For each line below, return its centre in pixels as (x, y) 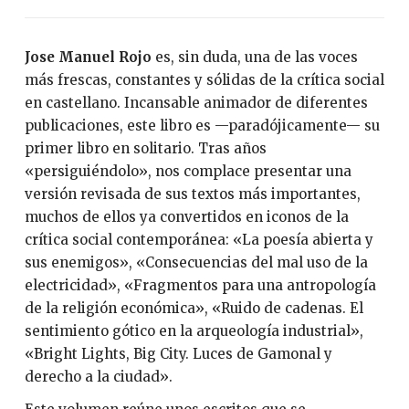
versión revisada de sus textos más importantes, (192, 194)
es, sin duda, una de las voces (256, 58)
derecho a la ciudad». (98, 377)
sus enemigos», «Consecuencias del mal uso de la (196, 263)
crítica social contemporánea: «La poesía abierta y (199, 240)
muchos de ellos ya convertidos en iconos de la (186, 217)
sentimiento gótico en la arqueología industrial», (194, 331)
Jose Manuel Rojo (89, 58)
